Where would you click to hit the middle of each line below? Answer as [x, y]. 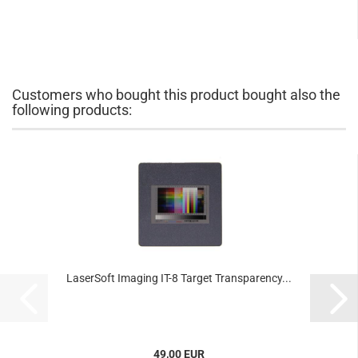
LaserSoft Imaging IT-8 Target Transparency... [179, 278]
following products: [72, 110]
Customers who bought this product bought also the [176, 95]
